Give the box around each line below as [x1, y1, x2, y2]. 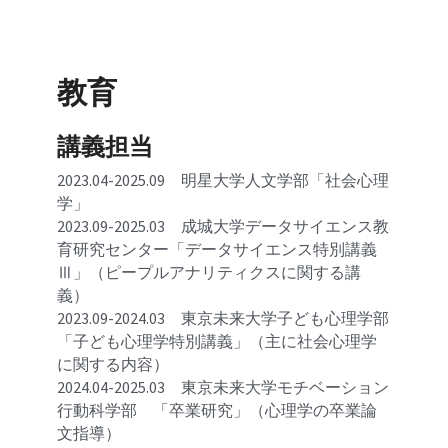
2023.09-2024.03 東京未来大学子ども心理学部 [57, 308, 390, 328]
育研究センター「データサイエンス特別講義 [57, 239, 378, 259]
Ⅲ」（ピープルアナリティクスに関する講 [57, 262, 362, 282]
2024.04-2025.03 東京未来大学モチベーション [57, 377, 390, 397]
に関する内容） [57, 354, 170, 374]
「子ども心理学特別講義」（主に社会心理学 [57, 331, 378, 351]
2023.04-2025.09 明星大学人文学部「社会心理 [57, 170, 390, 190]
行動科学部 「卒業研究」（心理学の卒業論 [57, 400, 378, 420]
